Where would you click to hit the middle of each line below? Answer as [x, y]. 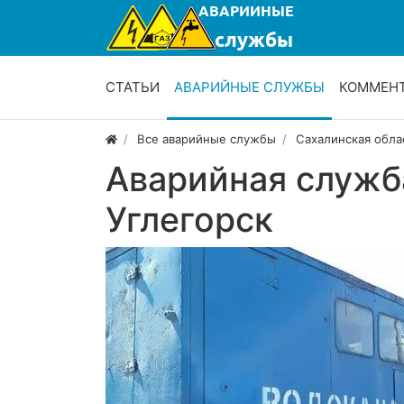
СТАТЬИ [133, 87]
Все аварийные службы [207, 139]
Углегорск [189, 220]
